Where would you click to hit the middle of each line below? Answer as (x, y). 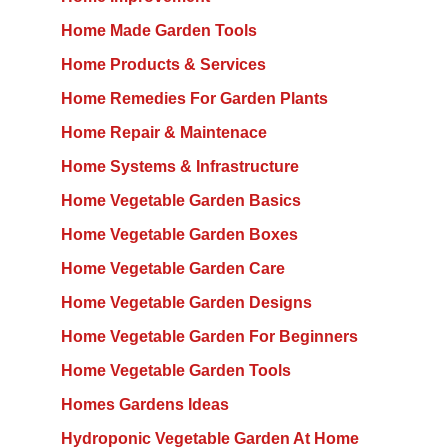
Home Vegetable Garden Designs (186, 303)
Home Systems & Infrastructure (179, 167)
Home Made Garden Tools (158, 31)
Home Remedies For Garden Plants (194, 99)
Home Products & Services (163, 65)
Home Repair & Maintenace (163, 133)
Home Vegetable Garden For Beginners (209, 337)
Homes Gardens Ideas (144, 405)
